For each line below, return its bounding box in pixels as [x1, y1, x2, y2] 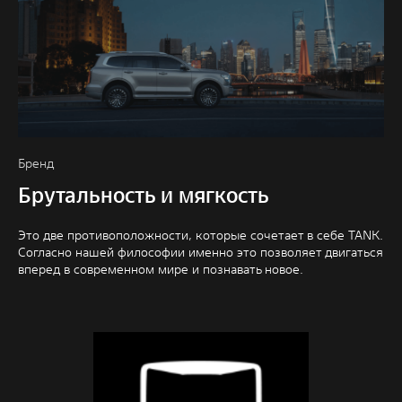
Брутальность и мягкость [18, 181, 269, 210]
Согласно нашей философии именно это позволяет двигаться [18, 244, 383, 261]
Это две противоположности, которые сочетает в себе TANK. [18, 227, 383, 244]
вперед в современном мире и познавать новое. [18, 261, 303, 278]
